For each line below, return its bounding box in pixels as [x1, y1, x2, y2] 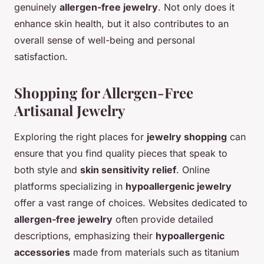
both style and [14, 163, 80, 176]
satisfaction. [14, 50, 68, 62]
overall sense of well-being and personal [14, 34, 195, 46]
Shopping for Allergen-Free [14, 82, 193, 102]
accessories [14, 246, 70, 258]
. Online [176, 163, 210, 176]
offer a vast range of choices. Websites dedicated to [14, 196, 247, 209]
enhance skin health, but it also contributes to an [14, 17, 229, 29]
